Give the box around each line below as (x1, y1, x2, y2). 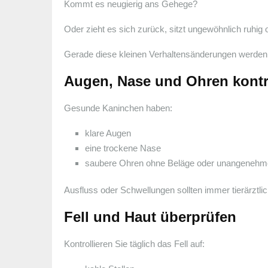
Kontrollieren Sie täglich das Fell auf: (64, 238, 205, 249)
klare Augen (85, 127, 131, 138)
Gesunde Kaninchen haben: (64, 102, 172, 113)
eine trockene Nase (85, 142, 161, 153)
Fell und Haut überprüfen (64, 208, 236, 225)
